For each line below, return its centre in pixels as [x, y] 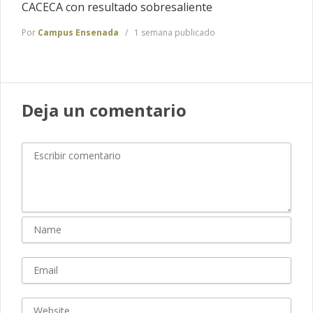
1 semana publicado [174, 33]
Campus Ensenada [78, 33]
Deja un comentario [104, 110]
